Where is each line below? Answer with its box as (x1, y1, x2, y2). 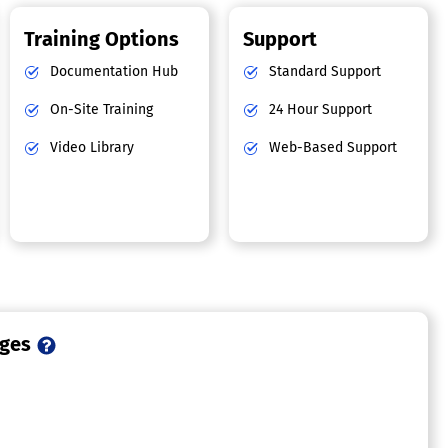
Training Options (24, 27, 180, 52)
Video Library (46, 139, 135, 157)
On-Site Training (46, 101, 154, 119)
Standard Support (265, 63, 382, 81)
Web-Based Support (265, 139, 398, 157)
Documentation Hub (46, 63, 179, 81)
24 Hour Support (265, 101, 373, 119)
